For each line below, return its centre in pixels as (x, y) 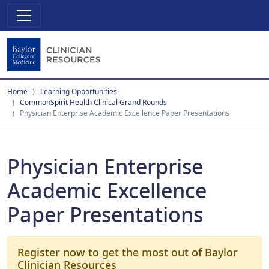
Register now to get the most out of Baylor (128, 252)
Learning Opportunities (79, 92)
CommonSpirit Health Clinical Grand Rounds (93, 102)
